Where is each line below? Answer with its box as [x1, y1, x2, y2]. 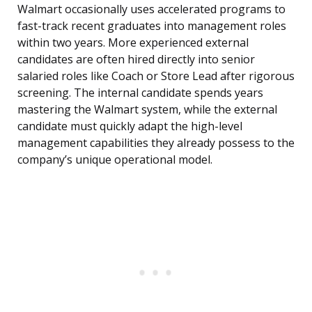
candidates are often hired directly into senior [17, 52, 255, 68]
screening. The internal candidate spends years [17, 85, 263, 101]
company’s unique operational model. [17, 152, 212, 168]
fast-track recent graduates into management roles [17, 18, 286, 34]
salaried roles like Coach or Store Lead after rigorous [17, 68, 295, 84]
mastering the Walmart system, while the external [17, 102, 277, 118]
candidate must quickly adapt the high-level [17, 118, 242, 134]
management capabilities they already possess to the [17, 135, 295, 151]
